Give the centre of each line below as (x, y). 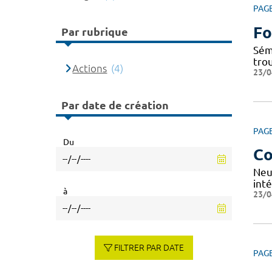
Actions (90, 68)
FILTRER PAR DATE (149, 247)
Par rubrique (95, 32)
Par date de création (115, 105)
